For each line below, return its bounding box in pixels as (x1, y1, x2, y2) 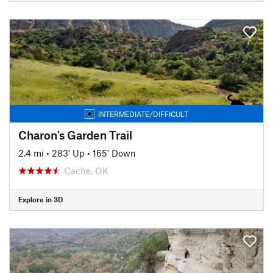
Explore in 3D (18, 195, 63, 204)
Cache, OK (64, 165, 108, 176)
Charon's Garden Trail (18, 127, 132, 142)
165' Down (93, 147, 136, 158)
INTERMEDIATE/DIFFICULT (98, 109, 188, 118)
